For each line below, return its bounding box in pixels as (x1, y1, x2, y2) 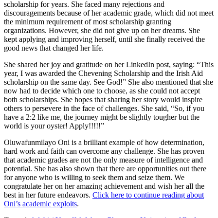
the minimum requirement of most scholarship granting (4, 17, 171, 26)
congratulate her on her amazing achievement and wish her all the (4, 182, 204, 190)
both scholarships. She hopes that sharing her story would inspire (4, 95, 202, 104)
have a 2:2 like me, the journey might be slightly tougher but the (4, 112, 200, 121)
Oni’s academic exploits (4, 199, 77, 208)
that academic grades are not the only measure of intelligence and (4, 155, 203, 164)
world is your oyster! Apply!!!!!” (4, 121, 104, 130)
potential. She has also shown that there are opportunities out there (4, 164, 206, 173)
